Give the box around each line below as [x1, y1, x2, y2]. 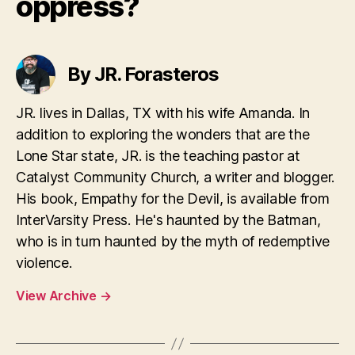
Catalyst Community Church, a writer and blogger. [16, 169, 335, 186]
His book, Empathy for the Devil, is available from [16, 190, 330, 208]
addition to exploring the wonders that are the [16, 126, 310, 143]
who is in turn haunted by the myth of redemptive [16, 233, 330, 250]
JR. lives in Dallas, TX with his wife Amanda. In [16, 105, 311, 122]
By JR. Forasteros [67, 63, 219, 86]
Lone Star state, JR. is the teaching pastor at [16, 147, 300, 165]
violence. [16, 254, 72, 272]
